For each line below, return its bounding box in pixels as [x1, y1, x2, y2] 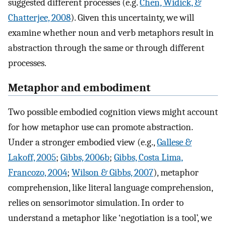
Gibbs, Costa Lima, [114, 152, 183, 163]
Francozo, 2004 [8, 167, 67, 179]
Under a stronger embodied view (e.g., [8, 137, 157, 148]
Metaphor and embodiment [8, 81, 150, 94]
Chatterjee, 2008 [8, 12, 71, 23]
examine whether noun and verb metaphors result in [8, 27, 214, 38]
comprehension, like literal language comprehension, [8, 182, 213, 194]
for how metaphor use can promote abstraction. [8, 122, 193, 133]
